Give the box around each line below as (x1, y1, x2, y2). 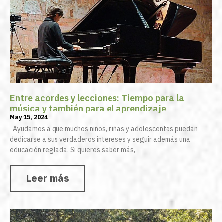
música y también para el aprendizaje (10, 103, 166, 114)
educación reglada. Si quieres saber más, (10, 145, 135, 155)
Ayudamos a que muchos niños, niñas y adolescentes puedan (10, 124, 198, 134)
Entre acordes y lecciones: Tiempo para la (10, 92, 184, 104)
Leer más (26, 171, 69, 185)
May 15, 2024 (10, 113, 48, 121)
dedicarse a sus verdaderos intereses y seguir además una (10, 135, 190, 144)
